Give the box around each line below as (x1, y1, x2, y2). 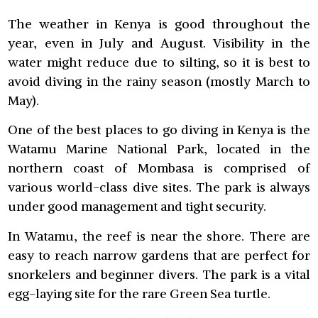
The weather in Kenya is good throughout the (8, 15, 310, 32)
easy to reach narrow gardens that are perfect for (8, 246, 310, 263)
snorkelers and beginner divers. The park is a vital (8, 265, 310, 283)
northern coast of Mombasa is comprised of (8, 160, 310, 177)
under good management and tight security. (8, 198, 267, 215)
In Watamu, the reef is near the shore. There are (8, 227, 310, 244)
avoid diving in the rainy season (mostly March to (8, 72, 310, 89)
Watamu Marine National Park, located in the (8, 141, 310, 158)
